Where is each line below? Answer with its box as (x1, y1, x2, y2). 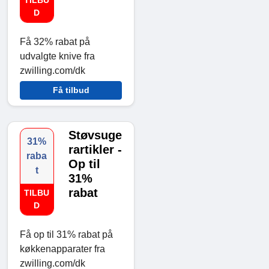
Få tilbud (52, 85, 89, 95)
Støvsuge (68, 128, 122, 142)
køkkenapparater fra (20, 244, 105, 255)
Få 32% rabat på (20, 37, 90, 47)
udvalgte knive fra (20, 51, 95, 62)
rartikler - (68, 143, 122, 157)
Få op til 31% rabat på (20, 229, 113, 240)
